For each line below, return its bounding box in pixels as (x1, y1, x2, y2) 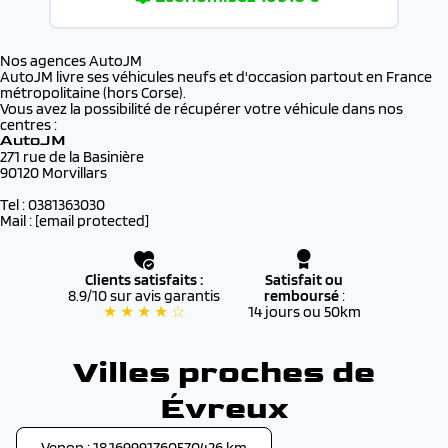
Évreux (159, 389, 289, 428)
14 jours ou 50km (247, 302, 361, 321)
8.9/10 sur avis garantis (68, 286, 220, 305)
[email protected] (35, 211, 149, 230)
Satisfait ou (265, 270, 343, 289)
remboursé (263, 286, 342, 305)
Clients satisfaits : (85, 270, 203, 289)
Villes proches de (73, 353, 375, 392)
